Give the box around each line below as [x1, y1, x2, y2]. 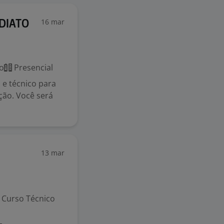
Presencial [12, 62, 53, 73]
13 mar [41, 148, 64, 157]
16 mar [41, 17, 64, 26]
